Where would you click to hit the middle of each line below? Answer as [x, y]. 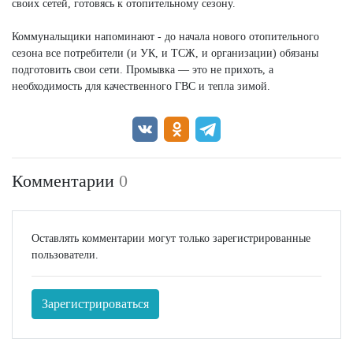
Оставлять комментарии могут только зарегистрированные [171, 239]
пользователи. [65, 255]
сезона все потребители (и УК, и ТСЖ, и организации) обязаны [165, 54]
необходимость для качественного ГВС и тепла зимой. [141, 87]
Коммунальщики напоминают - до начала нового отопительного [165, 37]
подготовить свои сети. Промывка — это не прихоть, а [143, 70]
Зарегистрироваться [95, 304]
